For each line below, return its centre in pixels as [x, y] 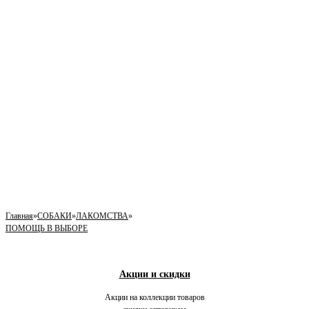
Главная [19, 216]
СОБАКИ [54, 216]
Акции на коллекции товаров [154, 298]
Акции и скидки [154, 274]
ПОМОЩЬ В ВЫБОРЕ [47, 228]
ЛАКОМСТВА [102, 216]
